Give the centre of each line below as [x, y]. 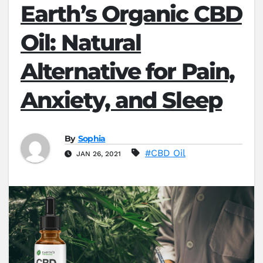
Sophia [92, 139]
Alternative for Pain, [128, 72]
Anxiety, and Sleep [121, 100]
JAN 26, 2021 [99, 154]
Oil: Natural [81, 43]
